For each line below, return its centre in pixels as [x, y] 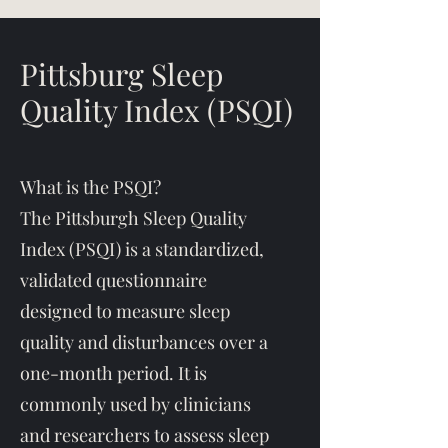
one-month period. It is [113, 373]
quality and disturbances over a [144, 342]
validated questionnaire [113, 280]
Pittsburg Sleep [121, 74]
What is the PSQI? [90, 187]
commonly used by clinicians [135, 404]
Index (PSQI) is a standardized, [142, 249]
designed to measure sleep [125, 311]
